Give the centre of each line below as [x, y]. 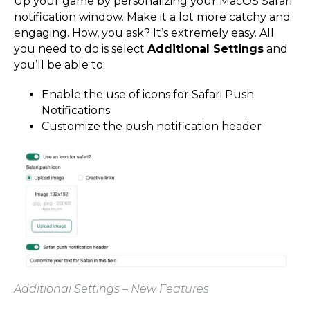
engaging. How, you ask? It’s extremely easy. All [144, 33]
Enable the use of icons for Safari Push [148, 95]
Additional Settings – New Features [111, 289]
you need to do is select [81, 49]
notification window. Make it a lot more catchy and [152, 17]
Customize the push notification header [153, 127]
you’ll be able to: [60, 65]
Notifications [76, 111]
